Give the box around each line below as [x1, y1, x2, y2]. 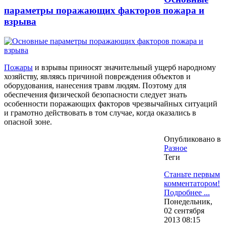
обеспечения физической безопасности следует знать [4, 90, 187, 99]
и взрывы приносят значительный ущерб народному [33, 63, 216, 72]
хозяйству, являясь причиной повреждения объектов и [4, 72, 191, 81]
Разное [164, 144, 187, 153]
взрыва [4, 16, 36, 27]
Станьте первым [164, 170, 220, 179]
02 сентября [164, 206, 204, 215]
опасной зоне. [4, 118, 52, 127]
